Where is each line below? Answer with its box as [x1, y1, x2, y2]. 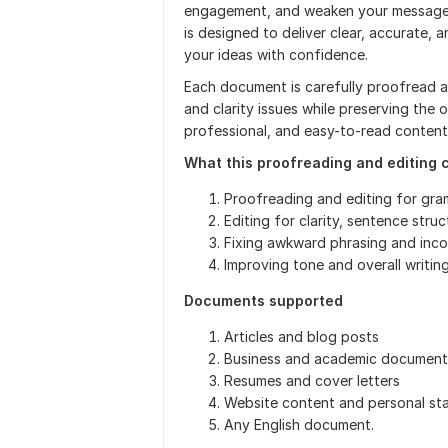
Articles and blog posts [224, 328, 379, 345]
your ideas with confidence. [184, 46, 368, 63]
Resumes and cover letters [224, 372, 400, 389]
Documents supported [184, 292, 343, 309]
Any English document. [224, 416, 374, 433]
